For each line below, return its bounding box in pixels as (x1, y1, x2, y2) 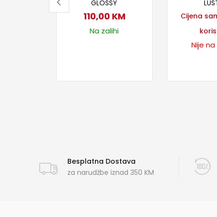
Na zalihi (90, 26, 119, 36)
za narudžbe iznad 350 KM (67, 168, 154, 178)
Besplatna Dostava (67, 156, 136, 167)
